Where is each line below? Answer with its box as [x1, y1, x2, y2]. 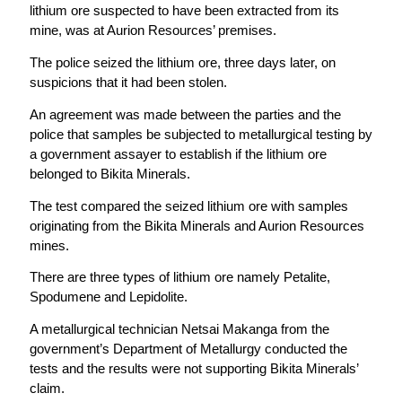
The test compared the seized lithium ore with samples [29, 197, 348, 214]
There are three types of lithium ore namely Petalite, [29, 269, 330, 285]
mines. [29, 237, 69, 253]
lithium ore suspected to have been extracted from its [29, 3, 339, 19]
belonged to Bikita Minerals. [29, 165, 190, 181]
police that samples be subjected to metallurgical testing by [29, 126, 372, 142]
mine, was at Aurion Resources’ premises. [29, 22, 276, 39]
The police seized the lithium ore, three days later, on [29, 55, 336, 71]
